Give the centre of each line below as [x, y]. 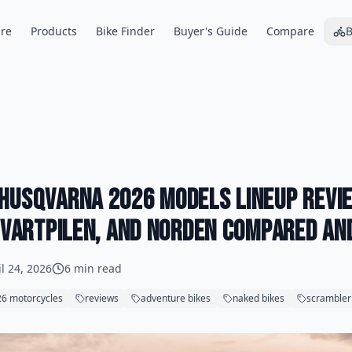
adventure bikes [176, 298]
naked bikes [258, 298]
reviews [102, 298]
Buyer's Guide [210, 31]
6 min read [93, 268]
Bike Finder [125, 31]
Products [53, 31]
